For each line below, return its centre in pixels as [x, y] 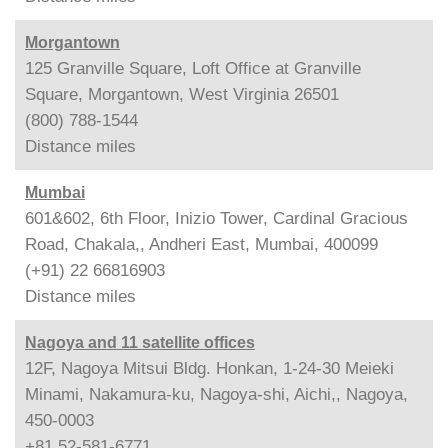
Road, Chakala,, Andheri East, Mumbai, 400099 [201, 244]
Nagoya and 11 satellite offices [140, 342]
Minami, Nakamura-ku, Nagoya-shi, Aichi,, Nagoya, [216, 394]
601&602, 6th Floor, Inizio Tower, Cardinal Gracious [216, 218]
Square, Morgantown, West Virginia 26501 [182, 94]
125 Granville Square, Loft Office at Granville [193, 68]
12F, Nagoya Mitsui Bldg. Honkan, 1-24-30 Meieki [209, 368]
